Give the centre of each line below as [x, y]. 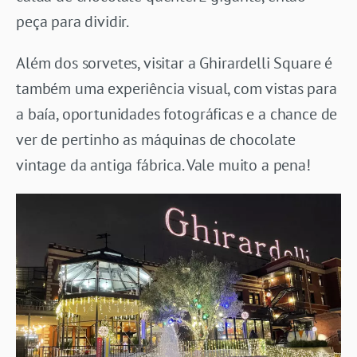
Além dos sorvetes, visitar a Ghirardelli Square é [175, 63]
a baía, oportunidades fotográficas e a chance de [177, 114]
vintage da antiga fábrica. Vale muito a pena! [163, 165]
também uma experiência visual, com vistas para [177, 88]
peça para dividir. [73, 21]
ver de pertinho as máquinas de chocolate [156, 139]
